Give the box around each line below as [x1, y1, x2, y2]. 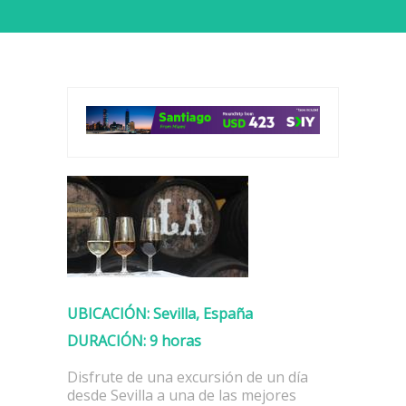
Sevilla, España [150, 303, 253, 324]
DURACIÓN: [67, 330, 146, 351]
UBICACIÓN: [67, 303, 150, 324]
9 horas [146, 330, 201, 351]
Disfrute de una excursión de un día [67, 366, 308, 387]
